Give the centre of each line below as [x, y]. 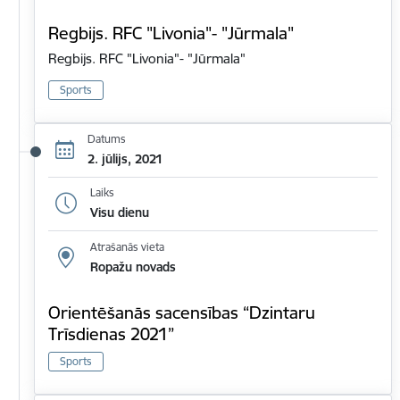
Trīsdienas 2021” [111, 333]
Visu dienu [119, 213]
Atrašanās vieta [127, 246]
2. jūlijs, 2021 [125, 159]
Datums [106, 139]
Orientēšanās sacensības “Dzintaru [182, 312]
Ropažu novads [133, 267]
